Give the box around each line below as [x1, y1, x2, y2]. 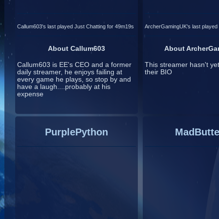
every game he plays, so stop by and [17, 76, 131, 84]
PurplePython [45, 126, 109, 137]
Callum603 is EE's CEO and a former [17, 61, 132, 69]
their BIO [144, 68, 172, 76]
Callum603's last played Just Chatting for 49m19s [17, 23, 134, 29]
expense [17, 90, 44, 98]
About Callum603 [48, 44, 106, 52]
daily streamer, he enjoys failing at [17, 68, 123, 76]
